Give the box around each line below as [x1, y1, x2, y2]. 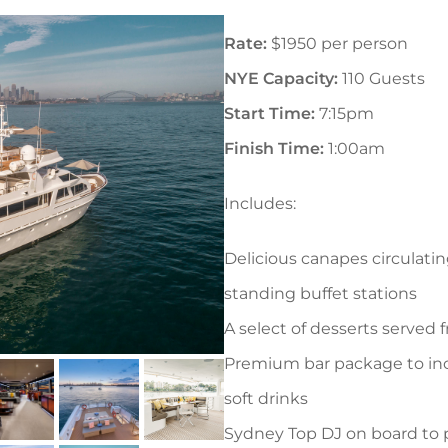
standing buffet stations [224, 284, 417, 303]
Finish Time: [224, 139, 324, 158]
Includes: [224, 194, 296, 213]
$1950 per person [267, 34, 408, 53]
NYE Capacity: [224, 69, 338, 88]
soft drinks [224, 389, 308, 408]
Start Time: [224, 104, 315, 123]
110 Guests [338, 69, 425, 88]
